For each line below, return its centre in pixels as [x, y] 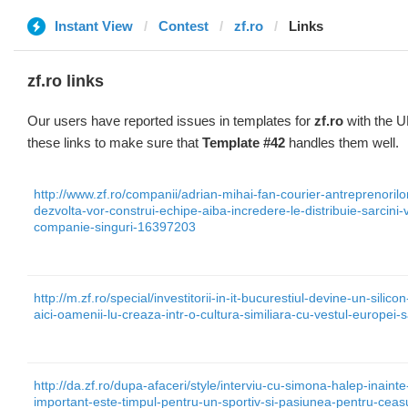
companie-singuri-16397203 [115, 227]
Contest [184, 26]
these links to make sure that [115, 143]
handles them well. [342, 143]
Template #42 [244, 143]
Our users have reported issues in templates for [171, 121]
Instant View [94, 26]
